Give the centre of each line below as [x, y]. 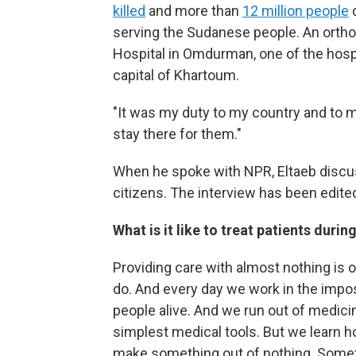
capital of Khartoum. [176, 75]
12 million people [296, 11]
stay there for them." [177, 134]
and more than [194, 11]
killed [129, 11]
